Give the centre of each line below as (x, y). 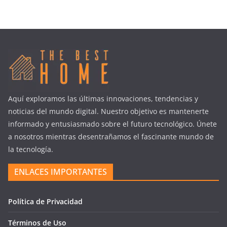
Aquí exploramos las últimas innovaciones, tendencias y (103, 99)
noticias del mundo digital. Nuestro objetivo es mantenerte (108, 111)
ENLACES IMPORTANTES (61, 172)
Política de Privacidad (45, 202)
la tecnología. (31, 149)
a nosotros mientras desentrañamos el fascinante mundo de (111, 137)
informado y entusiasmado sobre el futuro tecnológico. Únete (112, 124)
